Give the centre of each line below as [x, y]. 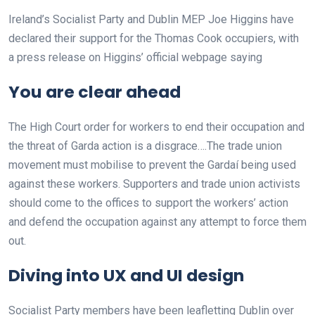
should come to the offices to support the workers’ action [148, 203]
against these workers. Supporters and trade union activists [154, 184]
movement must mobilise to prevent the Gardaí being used [152, 165]
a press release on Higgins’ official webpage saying [135, 58]
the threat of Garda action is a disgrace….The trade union [145, 146]
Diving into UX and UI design [126, 276]
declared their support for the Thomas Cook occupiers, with [154, 39]
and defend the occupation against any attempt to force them [157, 222]
